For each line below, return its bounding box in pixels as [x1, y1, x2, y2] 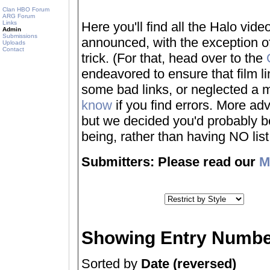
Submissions [2, 33, 37, 39]
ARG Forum [2, 13, 35, 19]
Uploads [2, 39, 25, 46]
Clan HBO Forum [2, 6, 49, 13]
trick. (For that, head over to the [81, 51, 266, 66]
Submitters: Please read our [81, 154, 259, 169]
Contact [2, 46, 24, 52]
